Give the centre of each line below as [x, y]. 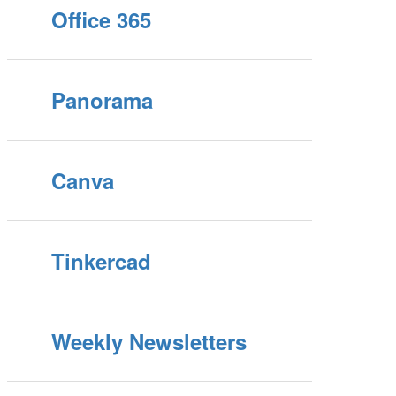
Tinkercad [102, 261]
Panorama [103, 100]
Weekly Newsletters [149, 341]
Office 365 [102, 19]
